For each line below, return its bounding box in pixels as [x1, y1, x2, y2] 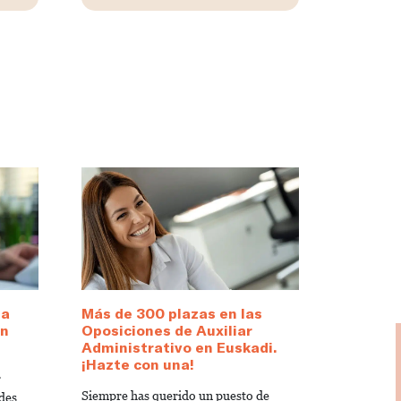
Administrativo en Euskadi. [81, 337, 277, 355]
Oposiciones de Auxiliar [81, 320, 252, 338]
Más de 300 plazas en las [81, 303, 262, 321]
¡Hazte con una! [81, 354, 194, 372]
